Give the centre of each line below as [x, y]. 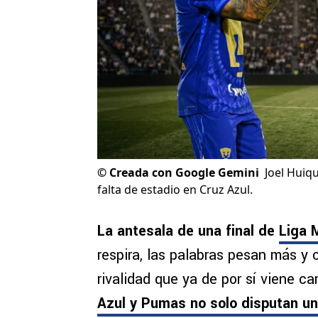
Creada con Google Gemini [184, 173]
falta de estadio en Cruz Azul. [175, 190]
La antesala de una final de [188, 231]
